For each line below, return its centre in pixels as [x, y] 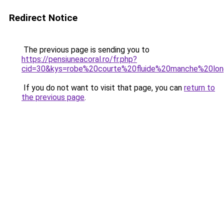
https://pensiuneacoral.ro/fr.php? [79, 59]
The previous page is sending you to [85, 50]
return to [199, 88]
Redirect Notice [43, 18]
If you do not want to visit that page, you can [103, 88]
